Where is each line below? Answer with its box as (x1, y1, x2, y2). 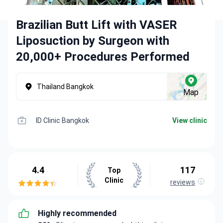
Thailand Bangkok (37, 83, 94, 91)
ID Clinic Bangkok (36, 116, 89, 124)
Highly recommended (38, 209, 116, 218)
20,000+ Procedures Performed (16, 50, 190, 64)
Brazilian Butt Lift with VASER (16, 18, 177, 32)
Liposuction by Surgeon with (16, 34, 169, 48)
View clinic (172, 116, 207, 124)
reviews (170, 178, 195, 186)
